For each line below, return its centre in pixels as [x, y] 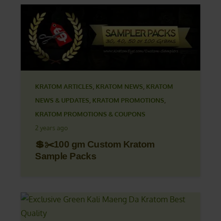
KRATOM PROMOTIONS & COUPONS [91, 114]
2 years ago [52, 128]
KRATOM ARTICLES [64, 86]
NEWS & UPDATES [62, 100]
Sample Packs [66, 156]
